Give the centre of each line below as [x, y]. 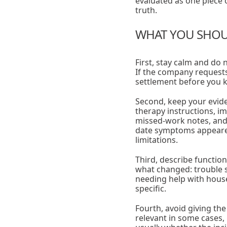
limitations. [157, 140]
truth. [146, 10]
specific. [151, 188]
